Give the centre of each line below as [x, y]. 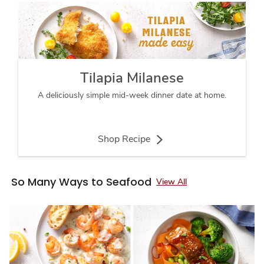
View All [172, 181]
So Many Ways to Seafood [82, 181]
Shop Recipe [125, 139]
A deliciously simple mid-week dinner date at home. [132, 95]
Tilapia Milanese [132, 77]
